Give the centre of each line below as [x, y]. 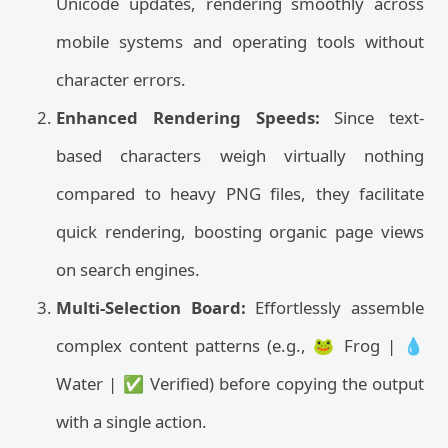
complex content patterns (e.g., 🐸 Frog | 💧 [240, 345]
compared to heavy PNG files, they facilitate [240, 193]
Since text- [371, 117]
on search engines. [128, 269]
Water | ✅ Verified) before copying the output [240, 383]
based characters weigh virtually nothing [240, 155]
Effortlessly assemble [335, 307]
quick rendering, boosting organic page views [240, 231]
